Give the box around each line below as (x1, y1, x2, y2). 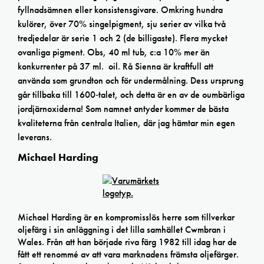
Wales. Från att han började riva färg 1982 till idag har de (18, 236, 237, 248)
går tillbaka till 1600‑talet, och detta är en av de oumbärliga (18, 88, 245, 101)
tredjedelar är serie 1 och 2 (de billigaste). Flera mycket (18, 32, 227, 45)
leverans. (18, 131, 52, 144)
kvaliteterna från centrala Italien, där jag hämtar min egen (18, 117, 235, 130)
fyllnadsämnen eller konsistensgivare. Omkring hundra (18, 4, 223, 16)
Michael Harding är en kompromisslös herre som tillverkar (18, 211, 235, 223)
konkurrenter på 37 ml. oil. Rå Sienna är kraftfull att (18, 60, 213, 73)
